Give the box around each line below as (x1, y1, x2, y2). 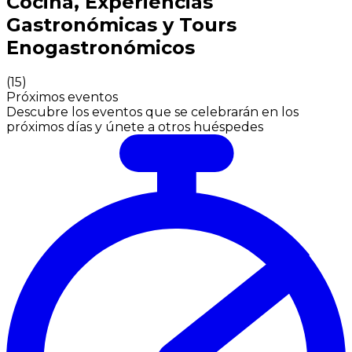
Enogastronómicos (6, 35, 195, 59)
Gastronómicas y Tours (6, 13, 236, 36)
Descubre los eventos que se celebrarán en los (6, 104, 299, 119)
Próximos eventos (6, 89, 118, 104)
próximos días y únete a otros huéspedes (6, 119, 263, 134)
